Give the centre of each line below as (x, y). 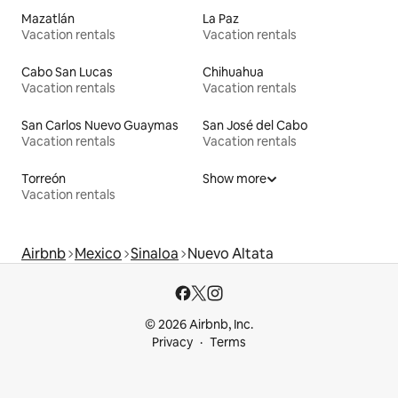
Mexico (98, 253)
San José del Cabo (255, 125)
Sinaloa (155, 253)
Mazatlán (48, 18)
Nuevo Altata (231, 253)
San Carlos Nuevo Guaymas (100, 125)
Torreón (44, 178)
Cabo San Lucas (67, 72)
